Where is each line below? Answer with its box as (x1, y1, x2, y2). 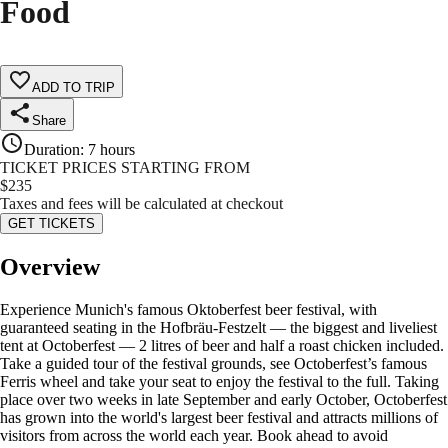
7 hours (88, 141, 135, 159)
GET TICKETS (8, 216, 95, 232)
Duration (24, 141, 80, 159)
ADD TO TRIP (32, 80, 115, 96)
